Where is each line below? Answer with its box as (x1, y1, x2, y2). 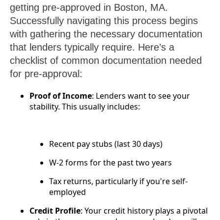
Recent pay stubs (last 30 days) (49, 138, 163, 149)
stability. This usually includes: (29, 101, 140, 112)
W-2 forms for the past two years (49, 157, 172, 168)
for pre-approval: (10, 68, 82, 79)
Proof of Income (29, 90, 92, 101)
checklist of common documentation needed (10, 55, 202, 66)
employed (49, 186, 86, 197)
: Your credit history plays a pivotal (81, 205, 208, 216)
